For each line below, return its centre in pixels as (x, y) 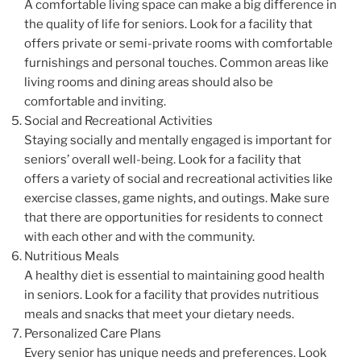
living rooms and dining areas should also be (149, 82)
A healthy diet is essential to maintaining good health (174, 275)
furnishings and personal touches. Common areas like (176, 62)
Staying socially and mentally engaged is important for (178, 140)
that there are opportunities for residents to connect (174, 217)
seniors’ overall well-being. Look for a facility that (163, 159)
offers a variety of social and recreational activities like (178, 178)
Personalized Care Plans (93, 333)
